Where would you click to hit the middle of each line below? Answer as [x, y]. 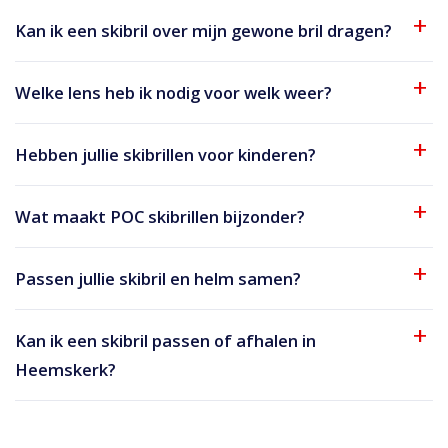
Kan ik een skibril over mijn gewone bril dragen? [203, 30]
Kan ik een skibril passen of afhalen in [165, 340]
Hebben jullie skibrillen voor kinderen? [165, 154]
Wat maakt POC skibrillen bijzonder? [160, 216]
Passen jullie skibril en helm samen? [158, 278]
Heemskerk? [65, 369]
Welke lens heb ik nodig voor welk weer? [173, 92]
